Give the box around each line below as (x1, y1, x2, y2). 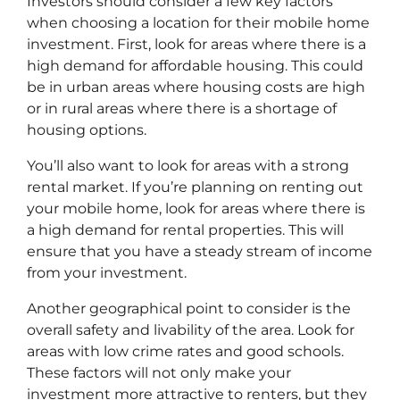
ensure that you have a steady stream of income (27, 242, 372, 260)
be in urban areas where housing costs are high (27, 78, 365, 96)
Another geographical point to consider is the (27, 299, 351, 317)
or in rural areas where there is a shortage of (27, 99, 337, 117)
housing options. (27, 121, 146, 138)
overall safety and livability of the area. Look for (27, 321, 354, 338)
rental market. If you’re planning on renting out (27, 178, 363, 196)
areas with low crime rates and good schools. (27, 342, 344, 360)
